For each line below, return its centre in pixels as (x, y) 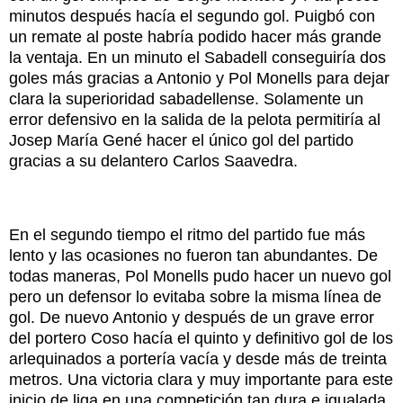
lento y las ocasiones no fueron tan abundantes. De (193, 255)
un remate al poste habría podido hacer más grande (195, 36)
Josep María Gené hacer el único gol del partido (181, 140)
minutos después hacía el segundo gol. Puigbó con (192, 16)
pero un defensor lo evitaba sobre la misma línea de (195, 296)
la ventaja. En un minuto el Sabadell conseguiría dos (197, 57)
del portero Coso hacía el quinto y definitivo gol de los (201, 338)
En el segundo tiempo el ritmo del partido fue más (187, 234)
